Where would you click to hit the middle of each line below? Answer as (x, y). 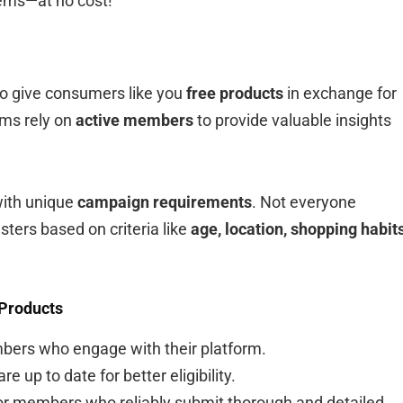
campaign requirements (165, 201)
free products (235, 93)
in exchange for (340, 93)
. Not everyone (304, 201)
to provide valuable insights (292, 120)
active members (134, 120)
